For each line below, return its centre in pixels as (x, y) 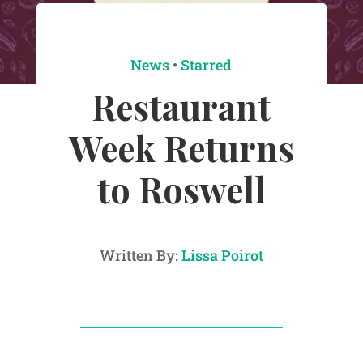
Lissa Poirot (222, 256)
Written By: (140, 256)
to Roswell (181, 189)
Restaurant (181, 107)
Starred (207, 65)
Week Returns (181, 148)
